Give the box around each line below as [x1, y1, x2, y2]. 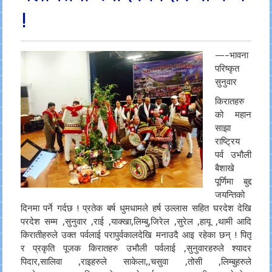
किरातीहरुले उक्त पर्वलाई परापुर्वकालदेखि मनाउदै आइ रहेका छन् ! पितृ [20, 228, 252, 240]
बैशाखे [214, 161, 234, 174]
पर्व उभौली [214, 148, 252, 160]
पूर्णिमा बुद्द [214, 175, 252, 187]
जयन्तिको [214, 188, 245, 200]
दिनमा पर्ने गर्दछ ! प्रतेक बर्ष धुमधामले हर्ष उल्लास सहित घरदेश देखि [20, 202, 252, 214]
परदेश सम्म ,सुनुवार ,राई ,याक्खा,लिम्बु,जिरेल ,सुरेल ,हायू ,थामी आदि [20, 215, 252, 227]
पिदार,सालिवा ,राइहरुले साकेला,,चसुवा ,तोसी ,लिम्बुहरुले [20, 255, 252, 267]
